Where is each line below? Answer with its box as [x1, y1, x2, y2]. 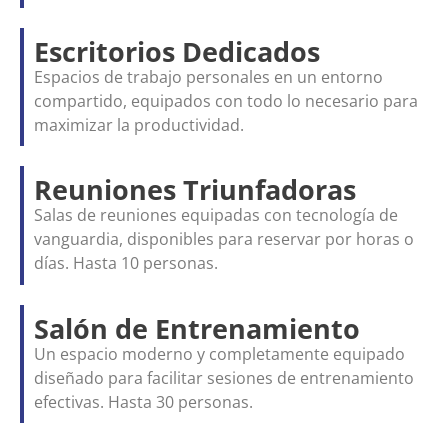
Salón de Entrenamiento [34, 309, 360, 347]
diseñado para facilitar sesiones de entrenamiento [34, 366, 414, 389]
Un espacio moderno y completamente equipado [34, 342, 405, 365]
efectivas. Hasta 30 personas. [34, 390, 253, 413]
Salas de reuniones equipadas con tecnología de [34, 204, 398, 227]
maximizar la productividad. [34, 114, 244, 137]
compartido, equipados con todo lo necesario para [34, 90, 418, 113]
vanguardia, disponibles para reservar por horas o [34, 228, 414, 251]
